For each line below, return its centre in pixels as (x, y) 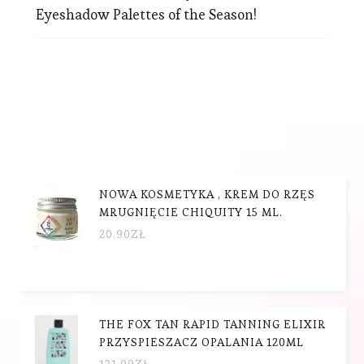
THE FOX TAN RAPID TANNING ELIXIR (213, 324)
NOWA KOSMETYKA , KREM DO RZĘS (208, 194)
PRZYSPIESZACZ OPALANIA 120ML (202, 342)
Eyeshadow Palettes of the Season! (146, 14)
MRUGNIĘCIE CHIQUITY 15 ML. (191, 212)
